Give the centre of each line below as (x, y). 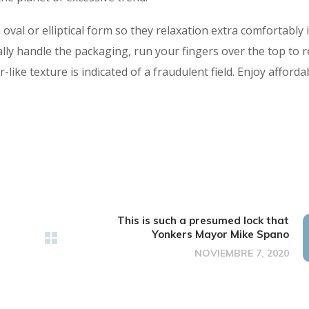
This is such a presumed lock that (203, 221)
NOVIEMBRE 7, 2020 (242, 253)
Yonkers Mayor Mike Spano (220, 235)
